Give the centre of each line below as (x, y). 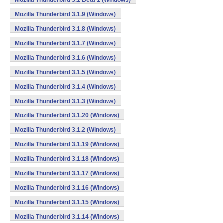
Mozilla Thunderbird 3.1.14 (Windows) (67, 217)
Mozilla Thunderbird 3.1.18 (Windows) (67, 159)
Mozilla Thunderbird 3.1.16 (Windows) (67, 188)
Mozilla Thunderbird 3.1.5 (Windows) (65, 72)
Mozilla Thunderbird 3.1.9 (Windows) (65, 14)
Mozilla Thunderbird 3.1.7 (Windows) (65, 43)
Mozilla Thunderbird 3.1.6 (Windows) (65, 58)
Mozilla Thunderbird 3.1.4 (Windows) (65, 87)
